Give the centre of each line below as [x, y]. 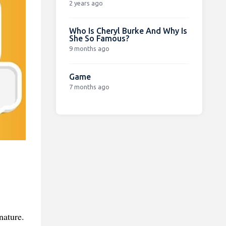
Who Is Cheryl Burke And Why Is [128, 31]
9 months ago [89, 48]
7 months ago [89, 87]
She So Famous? [99, 38]
